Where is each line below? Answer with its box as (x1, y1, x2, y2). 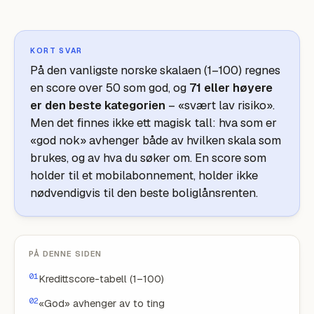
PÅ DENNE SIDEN (29, 249, 102, 259)
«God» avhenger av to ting (39, 296, 165, 310)
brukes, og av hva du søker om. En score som (30, 150, 266, 165)
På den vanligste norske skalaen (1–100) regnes (30, 62, 280, 78)
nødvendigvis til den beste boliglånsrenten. (30, 185, 258, 200)
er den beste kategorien (30, 97, 165, 113)
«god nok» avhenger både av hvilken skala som (30, 132, 281, 148)
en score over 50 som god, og (30, 80, 189, 95)
